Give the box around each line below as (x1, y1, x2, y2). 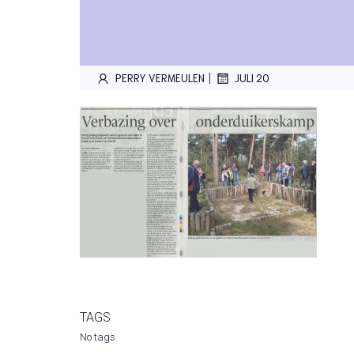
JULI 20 (235, 71, 269, 85)
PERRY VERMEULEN (115, 71, 205, 85)
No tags (80, 330, 115, 343)
